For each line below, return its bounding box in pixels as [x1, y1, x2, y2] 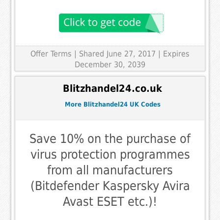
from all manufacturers [47, 163, 173, 177]
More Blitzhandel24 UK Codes [64, 101, 161, 109]
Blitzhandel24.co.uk [63, 82, 162, 94]
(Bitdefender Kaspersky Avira [30, 178, 190, 193]
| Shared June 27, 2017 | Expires [74, 49, 190, 59]
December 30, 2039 [75, 60, 145, 70]
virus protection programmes [30, 147, 190, 162]
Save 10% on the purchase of [29, 131, 191, 146]
